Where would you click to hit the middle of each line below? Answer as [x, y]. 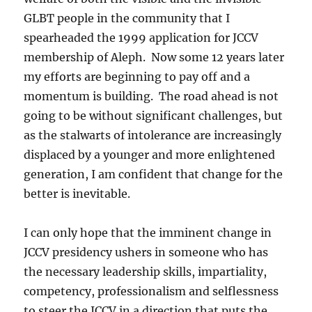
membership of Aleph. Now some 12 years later [154, 57]
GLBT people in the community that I [127, 18]
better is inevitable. [77, 193]
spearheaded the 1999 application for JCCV [141, 37]
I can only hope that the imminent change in [148, 232]
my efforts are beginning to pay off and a [137, 76]
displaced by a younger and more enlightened [150, 154]
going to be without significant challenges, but [154, 115]
